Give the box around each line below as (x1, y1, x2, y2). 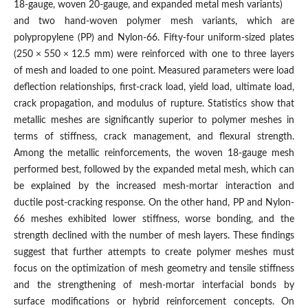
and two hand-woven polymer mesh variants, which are (13, 16, 295, 27)
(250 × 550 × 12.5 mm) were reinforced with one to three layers (13, 49, 295, 60)
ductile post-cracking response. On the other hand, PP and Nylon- (13, 198, 295, 208)
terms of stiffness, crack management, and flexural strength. (13, 132, 295, 142)
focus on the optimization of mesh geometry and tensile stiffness (13, 264, 295, 274)
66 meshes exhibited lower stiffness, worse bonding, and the (13, 214, 295, 225)
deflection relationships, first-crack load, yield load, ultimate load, (13, 82, 295, 93)
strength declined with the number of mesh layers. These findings (13, 231, 295, 241)
